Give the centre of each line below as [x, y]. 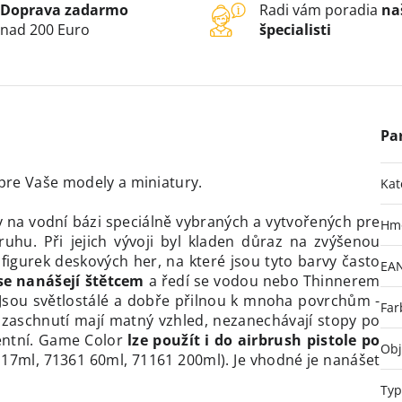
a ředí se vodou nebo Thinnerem [262, 281]
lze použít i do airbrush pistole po [254, 341]
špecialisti [295, 30]
